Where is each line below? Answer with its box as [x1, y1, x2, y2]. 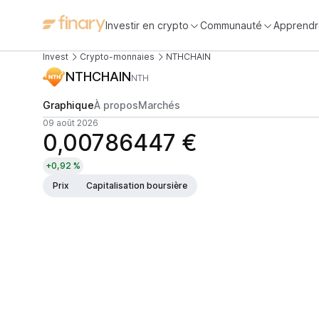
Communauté [200, 19, 262, 31]
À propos [94, 99, 138, 111]
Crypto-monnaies [80, 51, 155, 62]
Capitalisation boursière [86, 180, 187, 191]
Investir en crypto [105, 19, 189, 31]
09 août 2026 [43, 117, 98, 128]
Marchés [138, 99, 180, 111]
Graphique [43, 99, 94, 111]
